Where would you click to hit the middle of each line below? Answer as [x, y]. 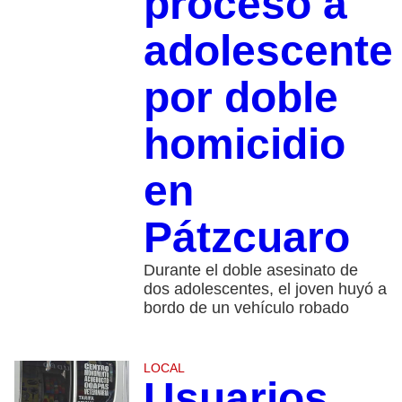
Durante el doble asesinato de [250, 271]
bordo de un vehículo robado [246, 308]
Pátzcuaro [246, 238]
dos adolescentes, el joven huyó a [265, 289]
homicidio [244, 144]
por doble [240, 98]
